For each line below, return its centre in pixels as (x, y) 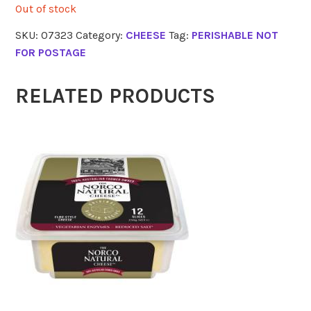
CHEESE (146, 35)
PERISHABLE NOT (235, 35)
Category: (101, 35)
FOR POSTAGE (51, 52)
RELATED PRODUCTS (116, 95)
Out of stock (46, 9)
